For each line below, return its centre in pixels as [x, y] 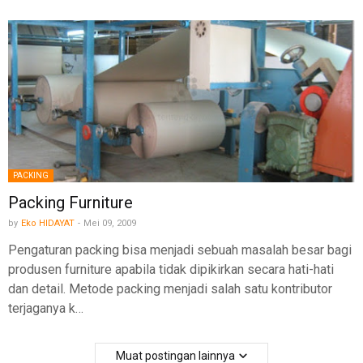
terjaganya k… [46, 309]
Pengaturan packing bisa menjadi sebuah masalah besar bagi [180, 250]
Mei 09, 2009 [110, 224]
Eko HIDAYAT [48, 224]
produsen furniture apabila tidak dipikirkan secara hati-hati [171, 270]
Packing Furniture [70, 203]
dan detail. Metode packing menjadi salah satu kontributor [170, 289]
